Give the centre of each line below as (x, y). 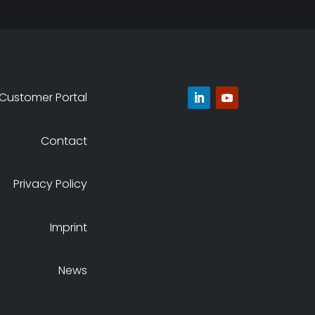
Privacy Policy (51, 184)
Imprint (69, 227)
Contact (64, 141)
